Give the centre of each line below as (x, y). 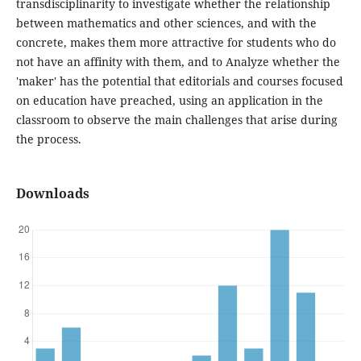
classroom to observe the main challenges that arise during (176, 120)
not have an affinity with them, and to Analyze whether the (178, 62)
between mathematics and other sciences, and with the (166, 23)
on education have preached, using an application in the (169, 100)
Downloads (52, 194)
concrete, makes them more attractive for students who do (176, 42)
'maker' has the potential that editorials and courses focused (179, 81)
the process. (48, 139)
